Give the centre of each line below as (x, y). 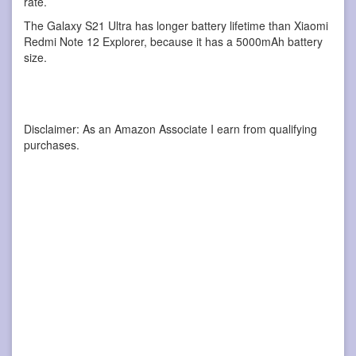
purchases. (52, 144)
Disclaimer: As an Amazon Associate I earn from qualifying (170, 128)
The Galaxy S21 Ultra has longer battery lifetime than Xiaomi (176, 25)
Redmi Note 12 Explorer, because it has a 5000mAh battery (173, 41)
